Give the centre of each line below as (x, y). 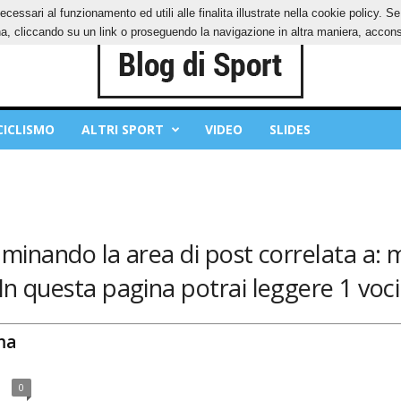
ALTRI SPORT (122, 129)
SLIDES (290, 129)
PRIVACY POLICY (68, 13)
